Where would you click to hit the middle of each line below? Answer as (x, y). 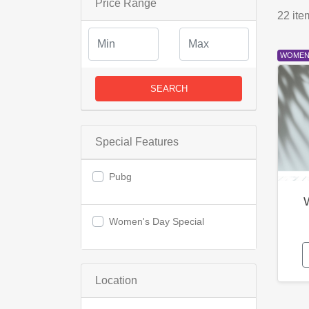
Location (116, 280)
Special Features (137, 142)
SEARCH (169, 89)
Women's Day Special (157, 221)
